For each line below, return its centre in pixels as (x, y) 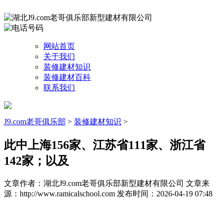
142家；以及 (37, 161)
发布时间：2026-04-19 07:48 (165, 193)
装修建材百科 (67, 77)
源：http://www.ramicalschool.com (60, 193)
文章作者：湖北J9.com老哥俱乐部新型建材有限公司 (95, 183)
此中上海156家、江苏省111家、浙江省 (105, 145)
